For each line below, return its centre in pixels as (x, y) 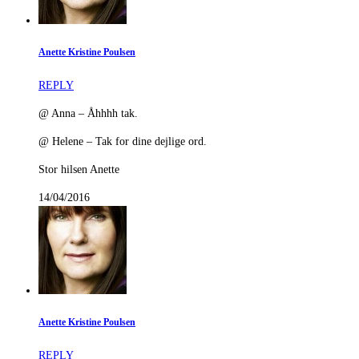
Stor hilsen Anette (79, 169)
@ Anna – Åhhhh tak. (88, 113)
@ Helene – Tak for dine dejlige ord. (123, 141)
